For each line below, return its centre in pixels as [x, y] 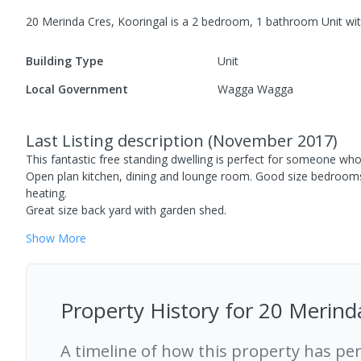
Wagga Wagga [256, 89]
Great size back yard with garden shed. [126, 210]
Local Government [77, 89]
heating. [46, 193]
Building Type [64, 61]
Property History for [160, 310]
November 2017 [273, 141]
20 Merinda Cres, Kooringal [97, 21]
